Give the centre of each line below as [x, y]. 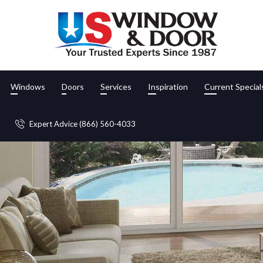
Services [116, 87]
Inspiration [168, 87]
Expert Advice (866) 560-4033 [82, 124]
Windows [28, 87]
